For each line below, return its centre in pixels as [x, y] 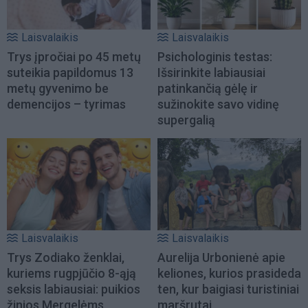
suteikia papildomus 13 [70, 72]
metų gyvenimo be [58, 88]
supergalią [186, 120]
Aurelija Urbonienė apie [221, 258]
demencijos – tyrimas [66, 104]
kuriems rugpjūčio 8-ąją [71, 274]
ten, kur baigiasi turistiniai [228, 289]
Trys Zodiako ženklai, [66, 258]
